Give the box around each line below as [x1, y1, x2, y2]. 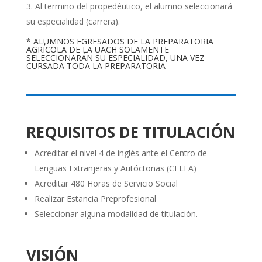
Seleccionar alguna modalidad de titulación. [34, 208, 198, 220]
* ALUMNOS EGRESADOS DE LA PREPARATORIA [26, 36, 213, 47]
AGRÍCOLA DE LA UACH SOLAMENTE [26, 44, 169, 56]
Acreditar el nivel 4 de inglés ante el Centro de [34, 147, 207, 159]
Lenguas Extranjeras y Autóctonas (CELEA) [34, 163, 196, 174]
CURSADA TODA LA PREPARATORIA [26, 60, 166, 72]
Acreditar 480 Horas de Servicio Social [34, 178, 178, 189]
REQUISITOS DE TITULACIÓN [26, 122, 235, 143]
